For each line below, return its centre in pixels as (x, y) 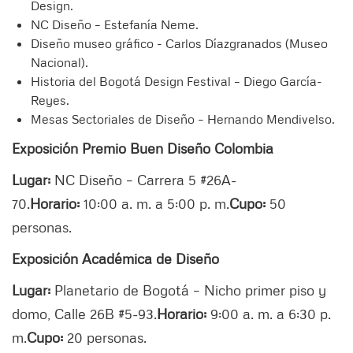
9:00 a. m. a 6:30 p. (269, 313)
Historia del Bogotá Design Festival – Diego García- (176, 81)
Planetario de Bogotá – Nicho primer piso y (188, 290)
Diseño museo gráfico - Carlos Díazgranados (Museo (179, 43)
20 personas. (105, 337)
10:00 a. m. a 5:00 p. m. (154, 203)
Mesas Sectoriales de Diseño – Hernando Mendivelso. (183, 119)
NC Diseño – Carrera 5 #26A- (143, 179)
